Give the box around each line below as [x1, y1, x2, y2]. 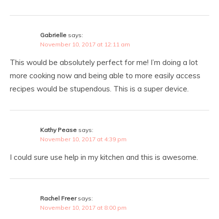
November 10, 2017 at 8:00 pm [40, 203, 127, 211]
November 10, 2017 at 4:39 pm [40, 135, 127, 143]
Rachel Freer [40, 194, 76, 202]
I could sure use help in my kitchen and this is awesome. [10, 152, 198, 162]
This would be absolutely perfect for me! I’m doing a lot [10, 57, 198, 67]
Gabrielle [40, 31, 66, 39]
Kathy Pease [40, 126, 77, 133]
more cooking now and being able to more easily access [10, 70, 200, 80]
